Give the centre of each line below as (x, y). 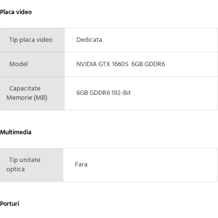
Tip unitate (25, 160)
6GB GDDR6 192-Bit (101, 93)
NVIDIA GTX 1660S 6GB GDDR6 (118, 64)
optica (16, 169)
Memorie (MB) (27, 98)
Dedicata (86, 40)
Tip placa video (31, 40)
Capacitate (23, 89)
